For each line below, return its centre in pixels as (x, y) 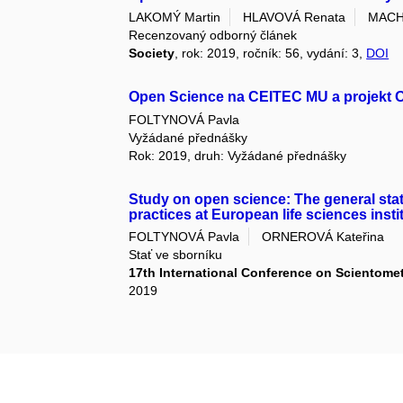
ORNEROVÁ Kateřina (323, 237)
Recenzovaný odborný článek (213, 36)
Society (152, 54)
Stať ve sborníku (176, 255)
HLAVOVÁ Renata (295, 18)
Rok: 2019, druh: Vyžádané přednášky (238, 155)
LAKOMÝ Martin (175, 18)
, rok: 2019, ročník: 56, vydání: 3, (271, 54)
